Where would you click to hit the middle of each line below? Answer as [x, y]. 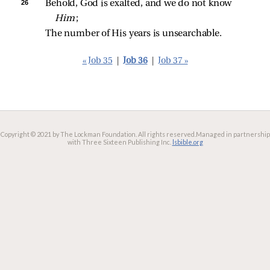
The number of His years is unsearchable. [133, 34]
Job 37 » [173, 61]
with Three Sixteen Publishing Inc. [119, 142]
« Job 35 [97, 61]
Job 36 [135, 61]
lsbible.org [187, 142]
